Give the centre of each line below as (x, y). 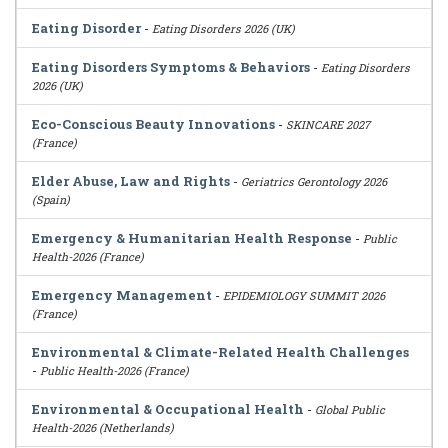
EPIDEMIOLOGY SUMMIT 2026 (304, 295)
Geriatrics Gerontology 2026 (314, 181)
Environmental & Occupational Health (168, 409)
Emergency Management (122, 295)
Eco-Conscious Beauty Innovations (153, 124)
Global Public (350, 409)
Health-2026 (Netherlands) (103, 427)
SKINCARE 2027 (328, 124)
